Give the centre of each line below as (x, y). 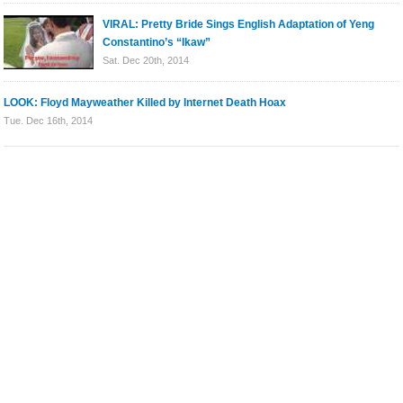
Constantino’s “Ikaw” (157, 42)
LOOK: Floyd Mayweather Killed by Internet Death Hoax (145, 103)
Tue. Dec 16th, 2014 (49, 121)
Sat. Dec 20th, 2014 (146, 60)
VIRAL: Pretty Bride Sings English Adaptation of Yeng (239, 24)
